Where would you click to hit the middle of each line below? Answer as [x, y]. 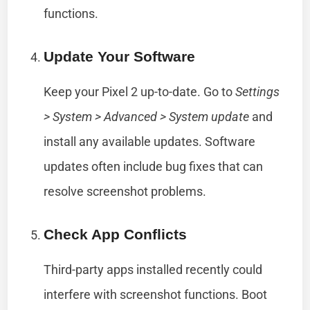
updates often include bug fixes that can [154, 166]
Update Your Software [120, 56]
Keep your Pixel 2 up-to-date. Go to [140, 91]
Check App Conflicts [116, 234]
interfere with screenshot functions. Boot [156, 294]
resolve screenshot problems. [125, 191]
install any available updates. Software [150, 141]
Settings [258, 91]
